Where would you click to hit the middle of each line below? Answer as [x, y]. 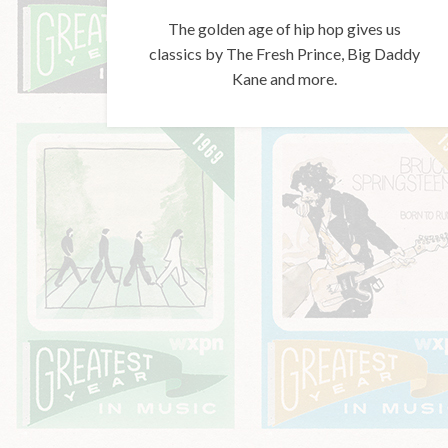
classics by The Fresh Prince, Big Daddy [284, 53]
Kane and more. [284, 78]
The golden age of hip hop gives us [284, 28]
